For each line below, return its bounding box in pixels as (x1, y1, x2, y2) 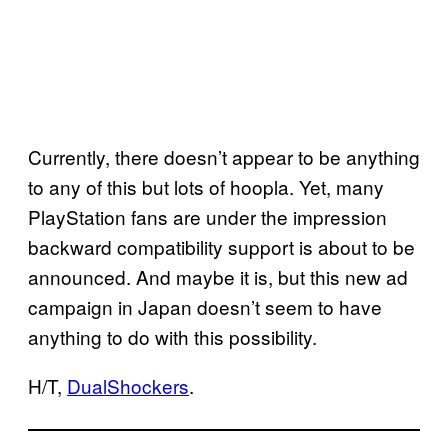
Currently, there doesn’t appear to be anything (28, 142, 420, 170)
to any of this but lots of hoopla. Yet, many (28, 172, 384, 200)
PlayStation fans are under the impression (28, 202, 387, 230)
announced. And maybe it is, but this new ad (28, 262, 408, 290)
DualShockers (67, 371, 189, 399)
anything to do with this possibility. (28, 322, 317, 350)
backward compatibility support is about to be (28, 232, 415, 260)
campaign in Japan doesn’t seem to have (28, 292, 382, 320)
